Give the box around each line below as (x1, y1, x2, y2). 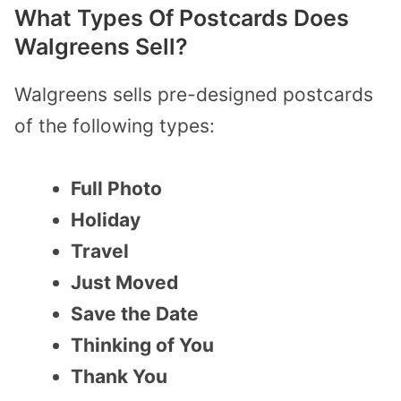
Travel (71, 240, 129, 263)
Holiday (71, 209, 141, 232)
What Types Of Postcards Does (14, 4, 349, 31)
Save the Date (71, 303, 199, 326)
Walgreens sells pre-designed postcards (14, 82, 373, 106)
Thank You (71, 365, 167, 388)
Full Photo (71, 177, 162, 200)
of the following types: (14, 114, 215, 137)
